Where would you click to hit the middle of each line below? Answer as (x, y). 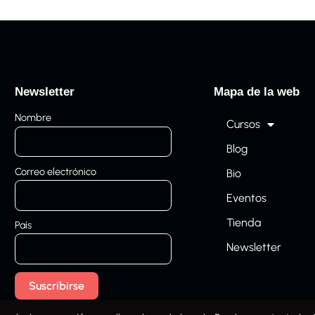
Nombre (33, 118)
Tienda (244, 223)
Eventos (247, 198)
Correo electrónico (55, 171)
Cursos (244, 124)
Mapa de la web (257, 92)
